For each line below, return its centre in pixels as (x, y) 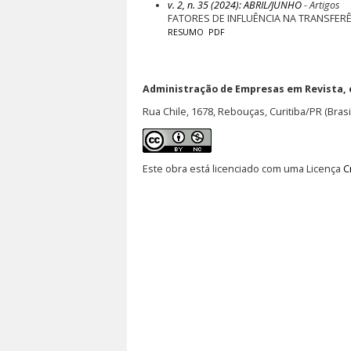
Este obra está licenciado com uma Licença (243, 169)
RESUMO (185, 32)
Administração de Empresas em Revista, (244, 89)
